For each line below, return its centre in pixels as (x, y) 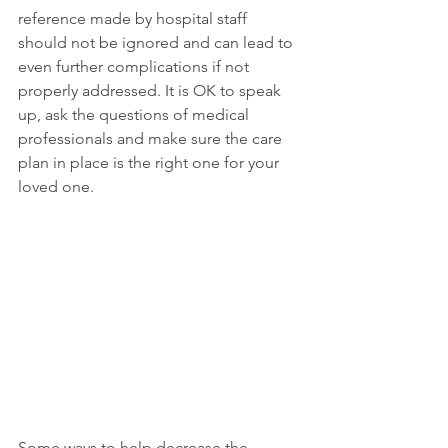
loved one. (58, 186)
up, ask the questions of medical (135, 114)
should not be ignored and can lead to (157, 42)
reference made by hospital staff (134, 18)
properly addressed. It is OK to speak (151, 90)
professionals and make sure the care (152, 138)
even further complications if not (135, 66)
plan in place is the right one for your (150, 162)
